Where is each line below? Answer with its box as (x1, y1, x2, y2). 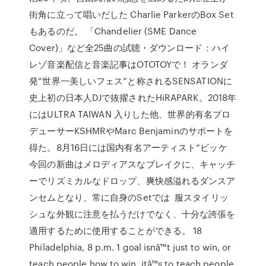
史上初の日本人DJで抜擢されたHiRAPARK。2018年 (29, 91, 237, 104)
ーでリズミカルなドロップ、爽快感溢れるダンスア (29, 174, 236, 187)
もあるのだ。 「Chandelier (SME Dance (29, 24, 197, 37)
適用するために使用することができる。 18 (29, 224, 202, 237)
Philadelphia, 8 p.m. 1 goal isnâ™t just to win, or (29, 240, 232, 254)
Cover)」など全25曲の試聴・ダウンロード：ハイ (29, 41, 230, 54)
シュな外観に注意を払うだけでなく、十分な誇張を (29, 207, 236, 220)
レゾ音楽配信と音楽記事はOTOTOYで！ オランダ (29, 58, 228, 71)
